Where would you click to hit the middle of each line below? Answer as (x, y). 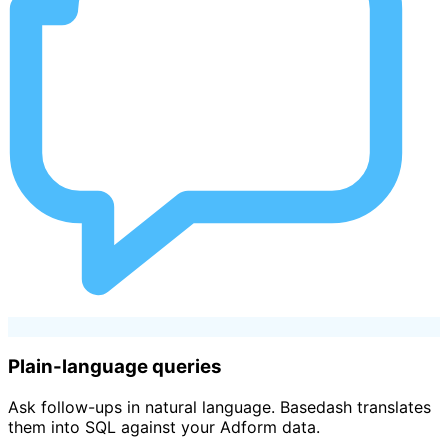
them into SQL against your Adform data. (164, 427)
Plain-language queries (115, 367)
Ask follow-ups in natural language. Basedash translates (219, 407)
